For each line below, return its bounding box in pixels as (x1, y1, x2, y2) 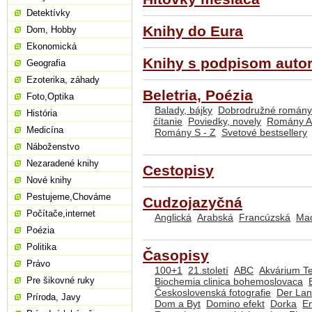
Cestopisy (143, 162, 214, 180)
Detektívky (26, 8, 70, 18)
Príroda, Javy (26, 292, 81, 302)
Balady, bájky (155, 104, 212, 116)
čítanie (153, 116, 182, 127)
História (26, 108, 57, 118)
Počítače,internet (26, 208, 95, 219)
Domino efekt (206, 298, 265, 310)
